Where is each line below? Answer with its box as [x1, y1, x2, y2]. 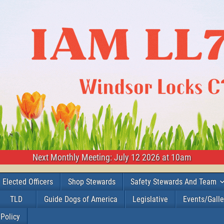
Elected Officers [2, 177, 53, 186]
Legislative [132, 194, 168, 204]
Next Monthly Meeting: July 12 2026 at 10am [32, 152, 191, 162]
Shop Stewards [68, 177, 115, 186]
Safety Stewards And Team [130, 177, 216, 186]
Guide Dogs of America [44, 194, 117, 204]
